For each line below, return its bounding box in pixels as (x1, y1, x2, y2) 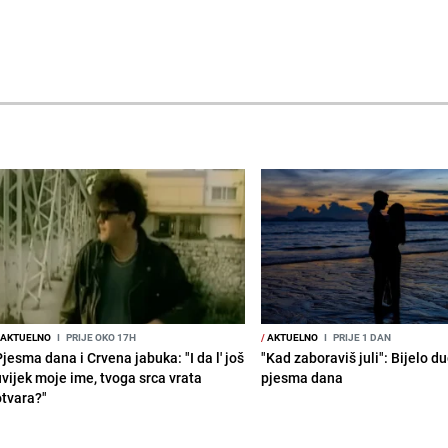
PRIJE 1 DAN (331, 329, 392, 344)
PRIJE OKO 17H (63, 329, 136, 344)
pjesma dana (261, 367, 344, 387)
